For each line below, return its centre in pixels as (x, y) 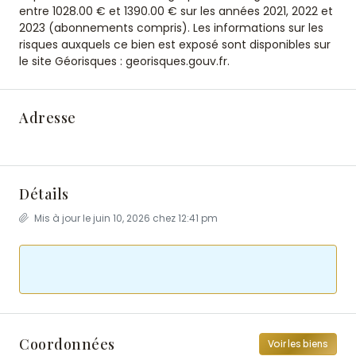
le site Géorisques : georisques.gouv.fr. (124, 61)
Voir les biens (298, 344)
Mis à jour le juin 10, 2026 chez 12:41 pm (125, 218)
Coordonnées (67, 344)
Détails (44, 194)
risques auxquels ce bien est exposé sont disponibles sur (175, 44)
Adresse (48, 118)
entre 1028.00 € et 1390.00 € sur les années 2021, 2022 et (176, 11)
